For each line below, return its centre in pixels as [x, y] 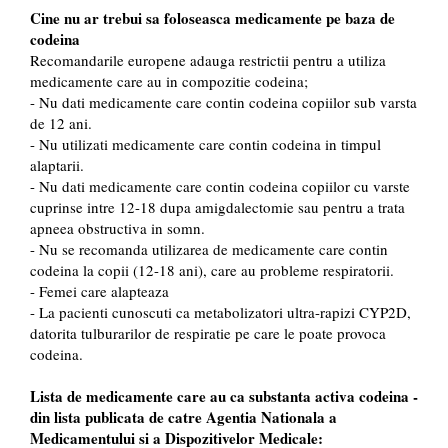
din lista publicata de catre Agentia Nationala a [183, 417]
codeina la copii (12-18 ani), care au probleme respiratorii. [212, 270]
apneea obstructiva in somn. [117, 228]
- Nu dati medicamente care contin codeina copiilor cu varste [220, 186]
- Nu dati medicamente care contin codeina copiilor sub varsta [223, 102]
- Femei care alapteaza [99, 291]
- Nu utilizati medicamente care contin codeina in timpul [205, 144]
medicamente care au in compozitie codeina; [169, 81]
